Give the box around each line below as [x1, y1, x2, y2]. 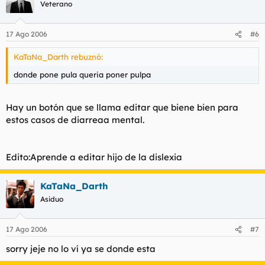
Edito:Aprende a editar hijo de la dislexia [6, 151, 182, 163]
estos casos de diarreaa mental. [6, 114, 144, 125]
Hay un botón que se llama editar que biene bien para [6, 101, 238, 113]
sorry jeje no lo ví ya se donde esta [6, 243, 156, 254]
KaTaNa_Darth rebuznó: [14, 52, 103, 62]
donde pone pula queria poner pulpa [14, 70, 151, 79]
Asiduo [40, 194, 63, 203]
